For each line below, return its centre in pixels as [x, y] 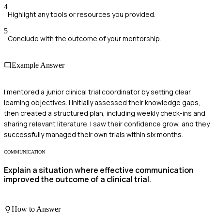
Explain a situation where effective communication [99, 170]
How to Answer [36, 209]
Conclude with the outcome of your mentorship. [85, 38]
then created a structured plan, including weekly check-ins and [105, 113]
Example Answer [38, 65]
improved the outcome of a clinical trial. [77, 179]
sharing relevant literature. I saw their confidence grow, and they [107, 124]
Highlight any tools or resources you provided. [82, 14]
